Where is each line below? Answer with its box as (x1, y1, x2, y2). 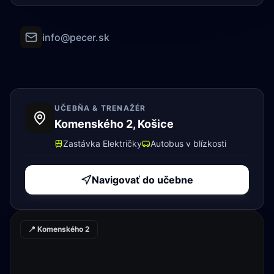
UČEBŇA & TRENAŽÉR (54, 103, 146, 113)
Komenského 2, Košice (54, 117, 174, 130)
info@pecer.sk (42, 31, 109, 43)
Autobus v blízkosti (150, 138, 226, 149)
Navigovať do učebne (92, 174, 193, 186)
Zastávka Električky (63, 138, 142, 149)
